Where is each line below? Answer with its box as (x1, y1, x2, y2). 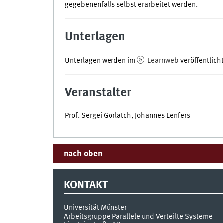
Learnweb (145, 56, 179, 65)
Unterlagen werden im (64, 56, 137, 65)
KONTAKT (63, 180, 108, 191)
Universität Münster (63, 203, 127, 212)
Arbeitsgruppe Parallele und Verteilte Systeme (63, 212, 213, 221)
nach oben (63, 149, 102, 158)
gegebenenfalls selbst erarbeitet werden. (64, 1, 198, 9)
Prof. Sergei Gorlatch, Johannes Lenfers (64, 112, 190, 120)
